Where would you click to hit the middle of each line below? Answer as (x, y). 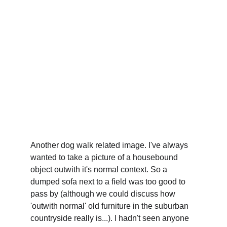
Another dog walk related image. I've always (110, 145)
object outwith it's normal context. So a (100, 169)
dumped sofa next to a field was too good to (109, 182)
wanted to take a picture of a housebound (105, 157)
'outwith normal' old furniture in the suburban (110, 206)
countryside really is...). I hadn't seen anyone (111, 218)
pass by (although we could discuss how (104, 194)
